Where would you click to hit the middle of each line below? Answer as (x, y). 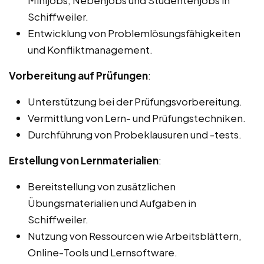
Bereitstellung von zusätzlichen (102, 186)
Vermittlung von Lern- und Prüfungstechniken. (137, 118)
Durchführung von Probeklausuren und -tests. (135, 134)
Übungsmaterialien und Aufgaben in (112, 202)
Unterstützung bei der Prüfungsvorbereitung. (135, 101)
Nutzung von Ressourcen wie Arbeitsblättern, (135, 235)
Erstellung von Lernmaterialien (84, 160)
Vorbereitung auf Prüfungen (78, 75)
